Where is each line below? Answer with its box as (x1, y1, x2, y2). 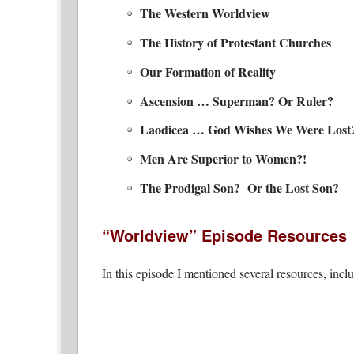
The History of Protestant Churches (140, 32, 331, 51)
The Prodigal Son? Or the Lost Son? (140, 178, 339, 197)
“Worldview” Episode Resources (102, 223, 347, 247)
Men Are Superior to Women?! (140, 149, 307, 168)
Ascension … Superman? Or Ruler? (140, 91, 333, 110)
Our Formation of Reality (140, 62, 276, 81)
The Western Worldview (140, 4, 270, 23)
